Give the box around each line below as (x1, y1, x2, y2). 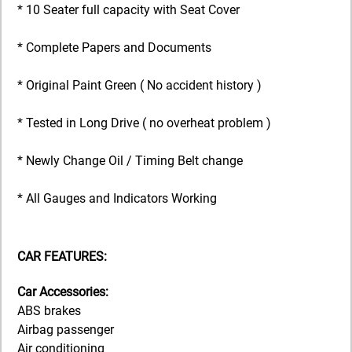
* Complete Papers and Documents (17, 39, 211, 55)
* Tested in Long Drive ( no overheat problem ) (17, 115, 271, 130)
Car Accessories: (17, 284, 108, 300)
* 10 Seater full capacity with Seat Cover (17, 2, 240, 17)
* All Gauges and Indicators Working (17, 190, 217, 206)
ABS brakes (17, 303, 81, 319)
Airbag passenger (17, 322, 114, 338)
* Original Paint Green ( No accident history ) (17, 77, 262, 93)
